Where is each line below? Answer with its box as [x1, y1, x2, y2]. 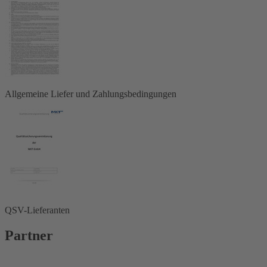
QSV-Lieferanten [5, 204, 70, 215]
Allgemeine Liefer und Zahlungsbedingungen [5, 88, 176, 99]
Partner [5, 227, 53, 243]
